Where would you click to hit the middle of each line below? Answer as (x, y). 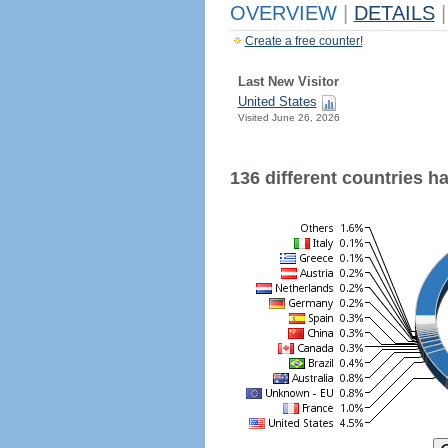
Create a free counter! (303, 41)
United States (277, 101)
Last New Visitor (288, 81)
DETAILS (394, 13)
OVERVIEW (286, 13)
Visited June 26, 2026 (288, 117)
